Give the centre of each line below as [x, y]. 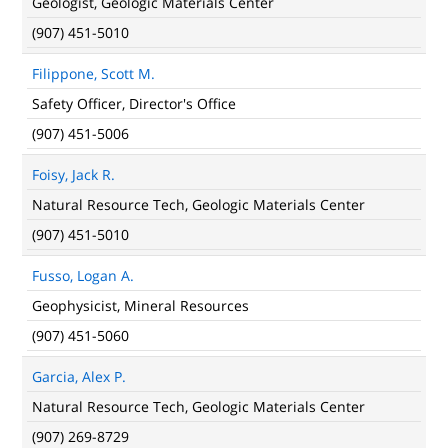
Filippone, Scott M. [93, 73]
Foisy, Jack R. [73, 174]
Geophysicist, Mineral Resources [140, 305]
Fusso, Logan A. [83, 275]
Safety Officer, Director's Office [134, 103]
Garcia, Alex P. [79, 376]
